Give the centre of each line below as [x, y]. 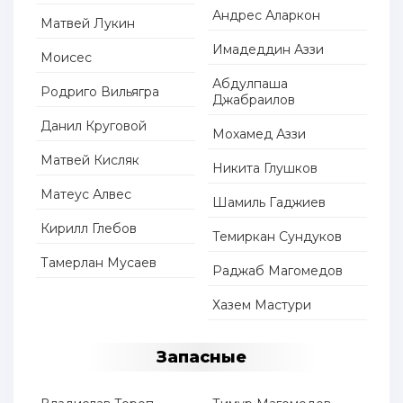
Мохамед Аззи [260, 134]
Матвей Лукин [88, 24]
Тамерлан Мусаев [99, 263]
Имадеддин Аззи [269, 50]
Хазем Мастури [262, 305]
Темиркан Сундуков [278, 237]
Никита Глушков [265, 169]
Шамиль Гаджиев [269, 203]
